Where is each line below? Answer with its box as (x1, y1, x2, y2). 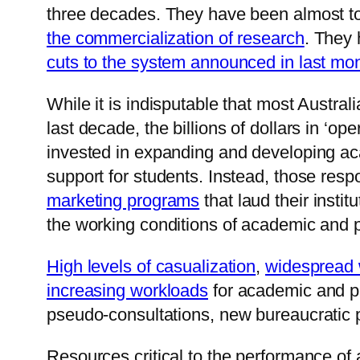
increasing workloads (47, 280, 208, 301)
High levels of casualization (47, 256, 256, 277)
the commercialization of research (47, 28, 305, 49)
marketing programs (47, 190, 200, 211)
